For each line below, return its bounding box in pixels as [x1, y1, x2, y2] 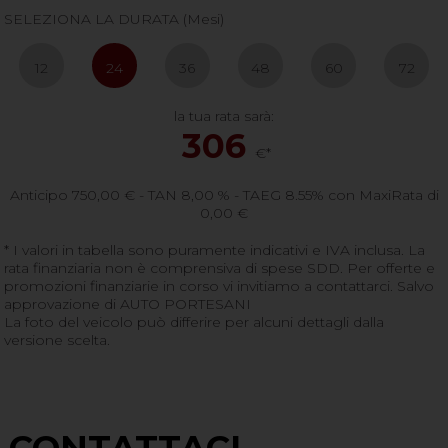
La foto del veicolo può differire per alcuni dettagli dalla [4, 313, 385, 332]
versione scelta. [4, 331, 111, 350]
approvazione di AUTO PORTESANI [4, 295, 252, 314]
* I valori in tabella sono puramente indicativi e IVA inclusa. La [4, 241, 426, 260]
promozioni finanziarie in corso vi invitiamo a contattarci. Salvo [4, 277, 435, 296]
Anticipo [9, 186, 72, 205]
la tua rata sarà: [174, 107, 274, 126]
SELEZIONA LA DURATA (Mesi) [4, 10, 225, 29]
